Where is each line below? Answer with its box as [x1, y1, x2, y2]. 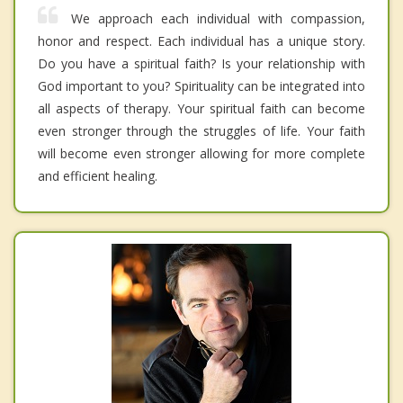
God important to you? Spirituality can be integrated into [38, 77, 365, 95]
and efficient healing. [38, 167, 157, 185]
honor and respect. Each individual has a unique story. [38, 32, 365, 50]
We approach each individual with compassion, [71, 10, 365, 28]
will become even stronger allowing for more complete [38, 145, 365, 163]
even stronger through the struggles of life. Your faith [38, 122, 365, 140]
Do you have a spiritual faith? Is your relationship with [38, 55, 365, 73]
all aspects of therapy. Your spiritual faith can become [38, 100, 365, 118]
